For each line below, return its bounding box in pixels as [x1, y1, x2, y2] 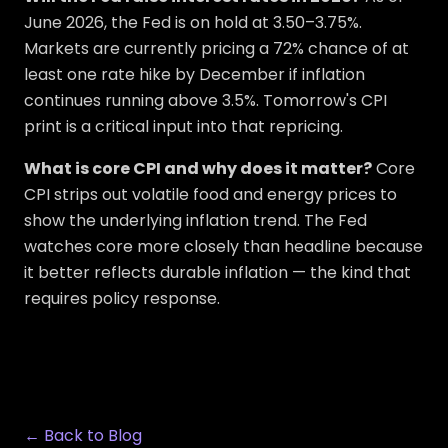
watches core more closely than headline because [24, 235, 423, 258]
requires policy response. [24, 287, 220, 310]
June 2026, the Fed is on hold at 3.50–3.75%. [24, 11, 362, 34]
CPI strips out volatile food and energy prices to [24, 183, 397, 206]
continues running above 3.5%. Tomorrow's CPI [24, 89, 387, 112]
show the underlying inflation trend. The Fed [24, 209, 367, 232]
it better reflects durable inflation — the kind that [24, 261, 411, 284]
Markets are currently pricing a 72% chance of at [24, 37, 409, 60]
